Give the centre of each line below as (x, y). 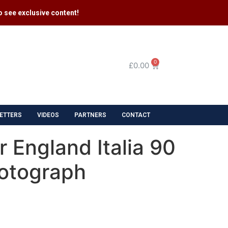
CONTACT (136, 115)
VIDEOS (48, 115)
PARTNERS (90, 115)
